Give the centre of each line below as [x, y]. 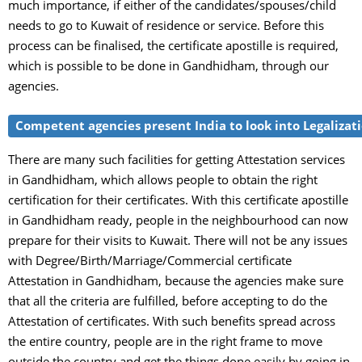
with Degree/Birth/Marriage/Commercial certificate [150, 261]
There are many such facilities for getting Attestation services [177, 160]
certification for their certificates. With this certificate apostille [178, 200]
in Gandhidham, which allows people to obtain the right [163, 180]
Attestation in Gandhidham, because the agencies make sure [176, 281]
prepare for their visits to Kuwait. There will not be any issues [178, 240]
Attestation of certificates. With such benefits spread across [172, 321]
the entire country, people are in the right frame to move [165, 341]
